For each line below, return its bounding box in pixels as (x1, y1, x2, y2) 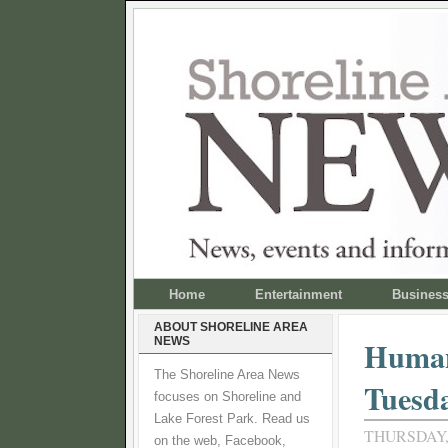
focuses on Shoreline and (154, 390, 301, 404)
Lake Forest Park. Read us (154, 412, 310, 426)
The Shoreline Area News (154, 368, 300, 382)
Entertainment (255, 287, 342, 302)
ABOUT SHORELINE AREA (154, 320, 308, 334)
